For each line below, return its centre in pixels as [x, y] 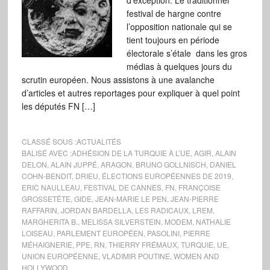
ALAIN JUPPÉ [74, 164]
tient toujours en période [173, 40]
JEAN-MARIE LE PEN [131, 199]
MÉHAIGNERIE [47, 244]
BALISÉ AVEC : [46, 153]
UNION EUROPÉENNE [60, 256]
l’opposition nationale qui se [179, 27]
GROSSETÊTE [46, 199]
